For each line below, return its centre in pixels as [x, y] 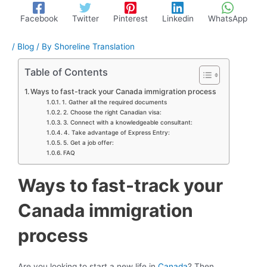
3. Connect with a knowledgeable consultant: [128, 122]
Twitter [85, 18]
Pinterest [130, 18]
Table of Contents [66, 72]
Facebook [39, 18]
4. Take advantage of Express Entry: [117, 133]
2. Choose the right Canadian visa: [113, 112]
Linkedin [178, 18]
